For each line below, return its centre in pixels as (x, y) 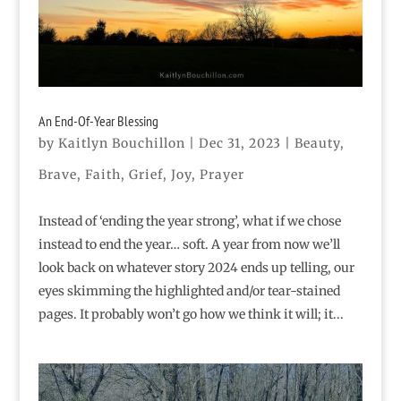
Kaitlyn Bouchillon (121, 144)
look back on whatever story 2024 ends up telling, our (196, 268)
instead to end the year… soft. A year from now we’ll (189, 245)
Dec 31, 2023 (239, 144)
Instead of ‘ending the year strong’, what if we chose (189, 222)
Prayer (222, 175)
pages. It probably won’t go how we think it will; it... (191, 315)
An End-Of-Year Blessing (98, 121)
